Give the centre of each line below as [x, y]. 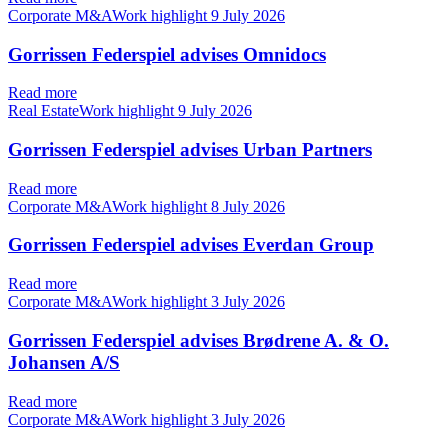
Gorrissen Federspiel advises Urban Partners [190, 149]
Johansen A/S [64, 362]
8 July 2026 [248, 206]
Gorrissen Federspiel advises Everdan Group [191, 245]
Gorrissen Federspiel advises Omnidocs [167, 54]
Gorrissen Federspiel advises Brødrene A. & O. [198, 340]
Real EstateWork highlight [93, 111]
